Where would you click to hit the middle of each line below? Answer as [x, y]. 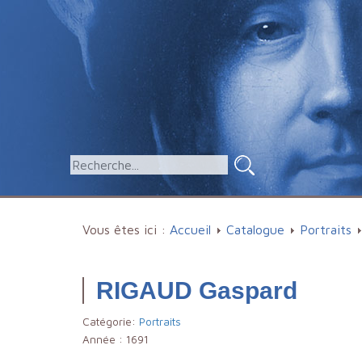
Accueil [190, 229]
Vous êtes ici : [126, 229]
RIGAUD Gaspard [197, 290]
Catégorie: [111, 322]
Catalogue [255, 229]
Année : [104, 339]
